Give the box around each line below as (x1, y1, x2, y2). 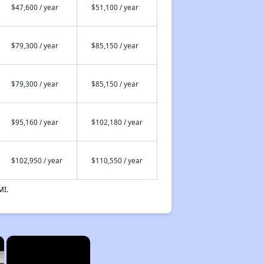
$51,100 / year (91, 2, 138, 12)
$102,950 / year (11, 156, 62, 165)
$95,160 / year (11, 117, 58, 127)
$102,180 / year (91, 117, 143, 127)
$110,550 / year (91, 156, 143, 165)
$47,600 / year (11, 2, 58, 12)
